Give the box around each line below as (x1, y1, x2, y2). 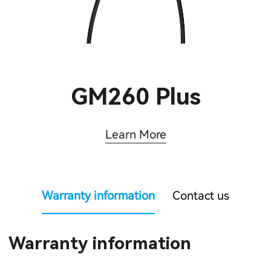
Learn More (105, 127, 166, 142)
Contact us (172, 189, 229, 203)
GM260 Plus (70, 83, 201, 111)
